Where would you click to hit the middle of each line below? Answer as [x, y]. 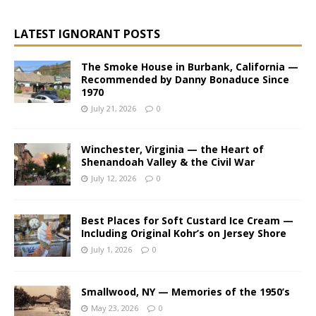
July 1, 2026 [111, 249]
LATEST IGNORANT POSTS [87, 34]
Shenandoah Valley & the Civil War [168, 162]
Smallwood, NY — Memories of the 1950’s [186, 292]
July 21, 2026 [114, 108]
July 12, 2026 [114, 178]
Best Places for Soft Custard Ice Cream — [187, 220]
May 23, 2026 [115, 308]
